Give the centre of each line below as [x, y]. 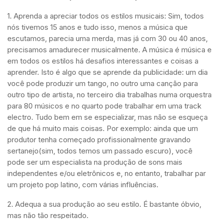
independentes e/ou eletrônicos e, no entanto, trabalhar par [107, 173]
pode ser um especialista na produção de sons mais [95, 162]
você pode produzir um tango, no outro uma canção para [103, 83]
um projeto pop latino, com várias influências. [83, 185]
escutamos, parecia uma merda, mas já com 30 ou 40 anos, [108, 38]
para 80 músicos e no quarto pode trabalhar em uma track [104, 106]
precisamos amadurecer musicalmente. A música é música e [109, 50]
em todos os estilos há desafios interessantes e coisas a [103, 61]
